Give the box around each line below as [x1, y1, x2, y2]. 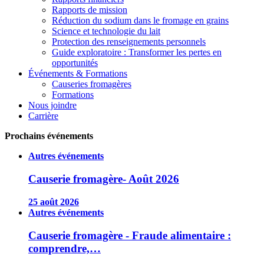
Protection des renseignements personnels [52, 37, 206, 47]
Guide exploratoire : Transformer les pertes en [52, 47, 222, 58]
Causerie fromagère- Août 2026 [28, 173, 179, 186]
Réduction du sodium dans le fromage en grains [52, 15, 229, 26]
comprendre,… [28, 242, 101, 255]
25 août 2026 [28, 196, 79, 207]
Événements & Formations [28, 68, 127, 79]
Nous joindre [28, 100, 77, 111]
